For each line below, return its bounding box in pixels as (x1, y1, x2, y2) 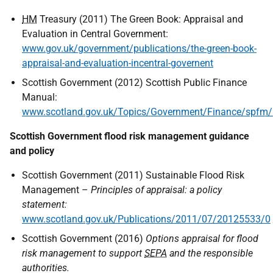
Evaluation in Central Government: (22, 28, 168, 40)
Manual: (22, 91, 57, 103)
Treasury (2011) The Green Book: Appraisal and (37, 13, 243, 25)
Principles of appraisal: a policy (91, 184, 222, 196)
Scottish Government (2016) (22, 233, 146, 244)
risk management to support (22, 247, 144, 259)
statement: (22, 199, 67, 210)
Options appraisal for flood (146, 233, 258, 244)
